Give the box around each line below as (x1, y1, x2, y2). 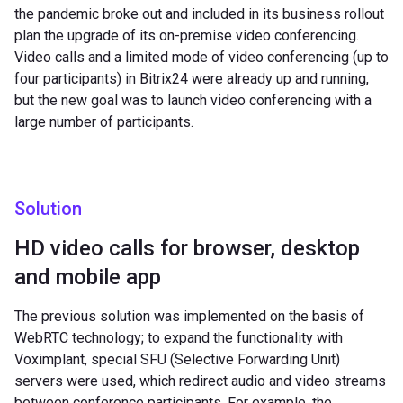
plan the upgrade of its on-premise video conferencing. (14, 26, 359, 44)
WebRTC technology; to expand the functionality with (14, 328, 343, 346)
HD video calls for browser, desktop (14, 235, 360, 261)
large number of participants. (14, 112, 193, 130)
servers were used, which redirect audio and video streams (14, 372, 386, 390)
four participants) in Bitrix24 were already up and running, (14, 69, 369, 87)
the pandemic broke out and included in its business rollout (14, 4, 384, 22)
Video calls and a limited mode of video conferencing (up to (14, 48, 389, 66)
